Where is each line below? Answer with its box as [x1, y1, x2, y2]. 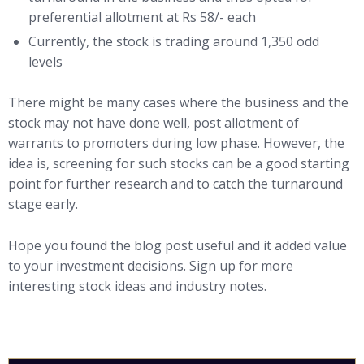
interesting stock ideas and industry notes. [8, 276, 266, 295]
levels [28, 53, 63, 71]
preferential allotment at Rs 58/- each [28, 8, 256, 27]
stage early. [8, 195, 78, 214]
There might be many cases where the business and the [8, 93, 349, 112]
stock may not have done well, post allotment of [8, 114, 299, 132]
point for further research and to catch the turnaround [8, 175, 343, 193]
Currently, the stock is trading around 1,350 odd [28, 32, 319, 51]
